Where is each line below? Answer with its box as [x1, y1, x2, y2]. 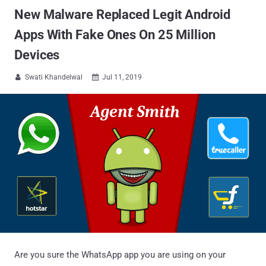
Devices [14, 47, 60, 62]
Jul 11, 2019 [102, 73, 142, 81]
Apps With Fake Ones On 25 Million [14, 27, 216, 42]
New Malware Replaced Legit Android [14, 7, 230, 22]
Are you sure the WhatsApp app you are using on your [14, 249, 226, 260]
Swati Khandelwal [25, 73, 83, 81]
